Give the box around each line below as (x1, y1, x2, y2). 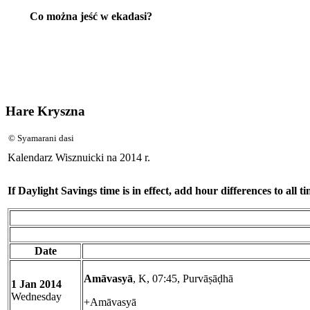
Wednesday (11, 291, 62, 303)
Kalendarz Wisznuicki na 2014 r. (8, 152, 150, 164)
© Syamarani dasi (8, 133, 74, 144)
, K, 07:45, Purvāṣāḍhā (133, 273, 233, 285)
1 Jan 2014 (11, 278, 62, 291)
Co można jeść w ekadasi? (29, 10, 152, 22)
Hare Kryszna (6, 103, 85, 118)
